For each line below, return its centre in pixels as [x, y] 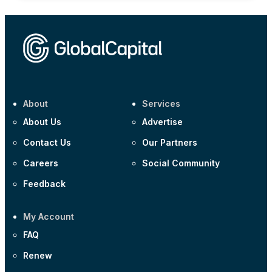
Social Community [181, 163]
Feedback [44, 184]
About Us [42, 122]
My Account [49, 217]
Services [161, 104]
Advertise [162, 122]
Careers [41, 163]
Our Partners [170, 143]
